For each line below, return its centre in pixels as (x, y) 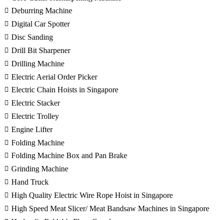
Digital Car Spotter (41, 24)
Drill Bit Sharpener (41, 50)
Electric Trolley (35, 116)
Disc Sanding (32, 37)
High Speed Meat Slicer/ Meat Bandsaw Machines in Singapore (110, 208)
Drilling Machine (38, 63)
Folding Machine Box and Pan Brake (69, 156)
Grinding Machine (40, 169)
